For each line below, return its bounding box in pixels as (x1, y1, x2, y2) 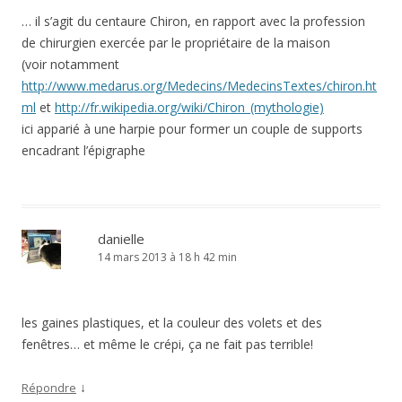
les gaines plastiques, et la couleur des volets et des (22, 313, 322, 331)
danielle (98, 229, 144, 248)
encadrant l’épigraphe (22, 141, 145, 159)
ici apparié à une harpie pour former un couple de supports (22, 119, 363, 137)
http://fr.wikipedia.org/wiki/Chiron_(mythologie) (55, 98, 324, 116)
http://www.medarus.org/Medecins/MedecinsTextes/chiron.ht (22, 76, 377, 94)
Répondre (22, 379, 76, 396)
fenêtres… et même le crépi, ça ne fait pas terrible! (22, 335, 313, 353)
